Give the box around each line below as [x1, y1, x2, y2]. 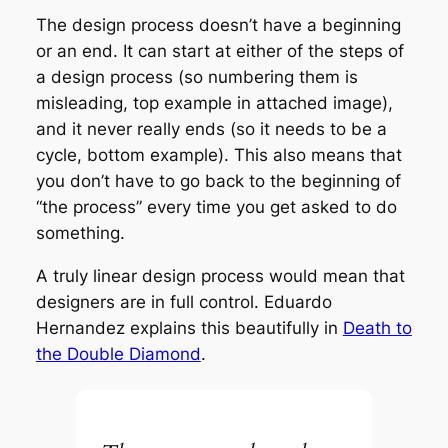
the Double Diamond [35, 344, 201, 365]
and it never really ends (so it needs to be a [35, 119, 387, 140]
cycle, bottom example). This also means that [35, 145, 402, 166]
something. [35, 223, 125, 244]
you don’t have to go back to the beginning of [35, 171, 401, 192]
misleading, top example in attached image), [35, 93, 393, 114]
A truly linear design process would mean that [35, 266, 405, 287]
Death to [342, 318, 412, 339]
